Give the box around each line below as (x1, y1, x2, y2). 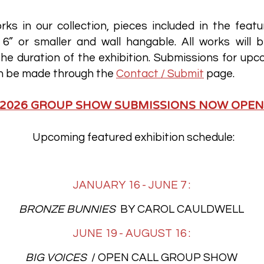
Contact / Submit (116, 67, 204, 80)
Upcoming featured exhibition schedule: (32, 131, 235, 143)
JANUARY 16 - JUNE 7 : (72, 179, 190, 191)
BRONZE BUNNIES (19, 203, 120, 215)
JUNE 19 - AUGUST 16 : (72, 227, 190, 239)
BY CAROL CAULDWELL (120, 203, 244, 215)
